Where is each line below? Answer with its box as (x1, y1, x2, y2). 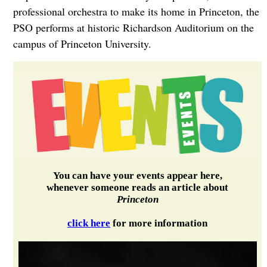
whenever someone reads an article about (46, 181, 229, 193)
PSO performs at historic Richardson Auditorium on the (13, 20, 254, 35)
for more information (110, 217, 208, 229)
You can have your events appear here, (52, 169, 222, 181)
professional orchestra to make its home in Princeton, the (13, 4, 259, 18)
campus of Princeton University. (13, 36, 151, 51)
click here (67, 217, 111, 229)
